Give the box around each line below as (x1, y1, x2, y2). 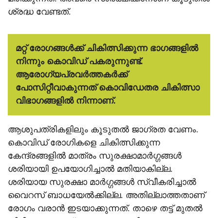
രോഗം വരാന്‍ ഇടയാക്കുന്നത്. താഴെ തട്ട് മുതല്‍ (8, 203, 202, 213)
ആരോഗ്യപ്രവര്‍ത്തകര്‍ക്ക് (16, 70, 127, 79)
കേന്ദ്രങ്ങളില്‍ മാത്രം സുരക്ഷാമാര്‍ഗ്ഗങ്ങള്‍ (8, 151, 182, 161)
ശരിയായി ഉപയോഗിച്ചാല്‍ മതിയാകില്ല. (8, 164, 173, 174)
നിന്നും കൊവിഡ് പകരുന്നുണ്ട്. (16, 56, 143, 66)
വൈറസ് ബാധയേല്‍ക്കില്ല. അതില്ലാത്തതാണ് (8, 190, 205, 200)
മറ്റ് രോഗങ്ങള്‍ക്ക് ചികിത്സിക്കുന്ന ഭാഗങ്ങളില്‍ (16, 43, 198, 53)
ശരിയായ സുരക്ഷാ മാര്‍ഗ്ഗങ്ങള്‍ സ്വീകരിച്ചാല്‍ (8, 177, 196, 187)
